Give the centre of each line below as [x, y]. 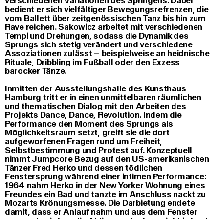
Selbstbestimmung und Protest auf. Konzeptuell [99, 150]
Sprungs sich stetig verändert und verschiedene [99, 45]
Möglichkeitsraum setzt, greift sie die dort [87, 133]
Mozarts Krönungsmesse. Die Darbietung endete [100, 203]
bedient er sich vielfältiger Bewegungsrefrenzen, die [107, 10]
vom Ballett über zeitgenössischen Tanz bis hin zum [105, 18]
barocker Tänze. [36, 71]
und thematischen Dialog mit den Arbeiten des [96, 106]
